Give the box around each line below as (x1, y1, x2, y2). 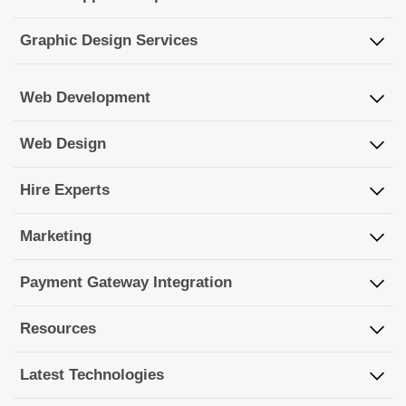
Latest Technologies (20, 365, 164, 383)
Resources (20, 319, 96, 337)
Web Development (20, 88, 150, 106)
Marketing (20, 227, 92, 245)
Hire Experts (20, 180, 110, 198)
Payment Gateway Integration (20, 273, 232, 291)
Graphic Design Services (20, 31, 198, 49)
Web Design (20, 134, 106, 152)
